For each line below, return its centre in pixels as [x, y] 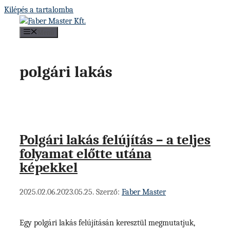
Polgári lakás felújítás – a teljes [115, 140]
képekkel [49, 168]
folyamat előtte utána [85, 154]
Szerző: [109, 192]
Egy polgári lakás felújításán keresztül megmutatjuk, [107, 223]
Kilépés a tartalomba [39, 10]
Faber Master [144, 192]
